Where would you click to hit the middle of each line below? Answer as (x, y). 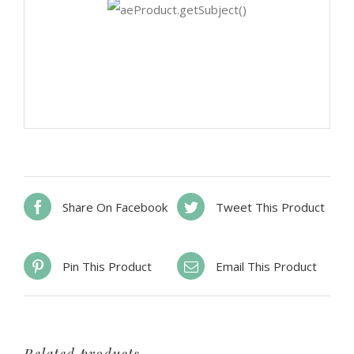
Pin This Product (107, 266)
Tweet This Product (270, 207)
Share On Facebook (115, 207)
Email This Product (266, 266)
